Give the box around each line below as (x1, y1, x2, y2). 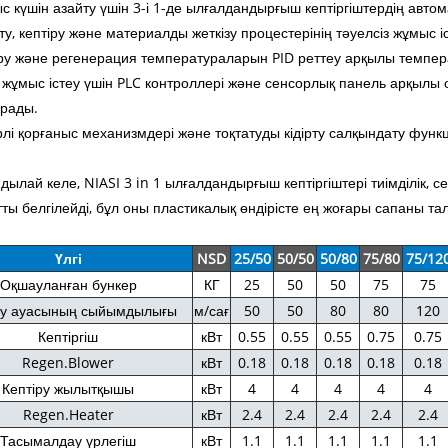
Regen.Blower (22, 352, 115, 372)
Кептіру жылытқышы (2, 378, 135, 398)
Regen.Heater (22, 404, 114, 424)
